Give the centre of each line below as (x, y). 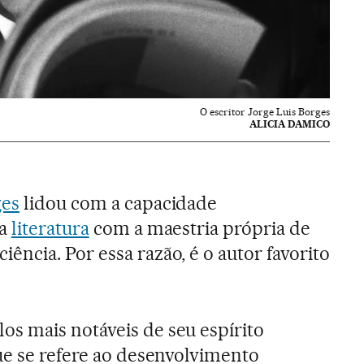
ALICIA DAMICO (290, 124)
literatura (50, 229)
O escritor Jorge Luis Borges (265, 112)
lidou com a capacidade (118, 204)
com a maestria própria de (200, 229)
